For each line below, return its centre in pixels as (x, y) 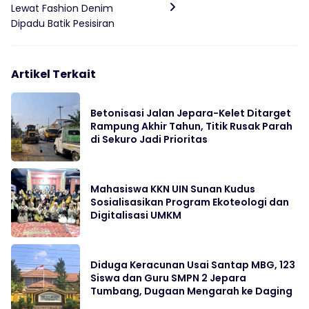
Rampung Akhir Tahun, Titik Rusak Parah (191, 127)
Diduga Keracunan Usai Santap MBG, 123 (193, 265)
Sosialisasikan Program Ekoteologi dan (190, 202)
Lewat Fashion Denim (62, 9)
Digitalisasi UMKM (136, 216)
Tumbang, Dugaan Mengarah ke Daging (191, 291)
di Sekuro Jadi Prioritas (149, 140)
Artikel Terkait (53, 74)
